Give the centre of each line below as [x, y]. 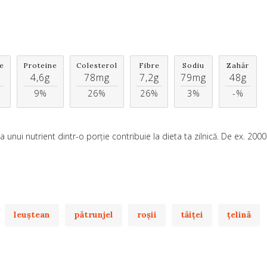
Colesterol [97, 66]
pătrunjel [94, 215]
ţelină [239, 215]
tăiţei [192, 215]
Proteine [40, 66]
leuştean [32, 215]
